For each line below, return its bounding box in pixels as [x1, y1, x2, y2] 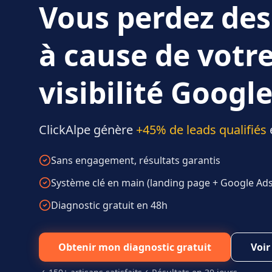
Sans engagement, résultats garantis [51, 153, 220, 167]
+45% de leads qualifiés [136, 121, 267, 138]
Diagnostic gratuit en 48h [51, 198, 168, 212]
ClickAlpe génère [39, 121, 136, 138]
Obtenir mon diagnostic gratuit [58, 240, 211, 254]
